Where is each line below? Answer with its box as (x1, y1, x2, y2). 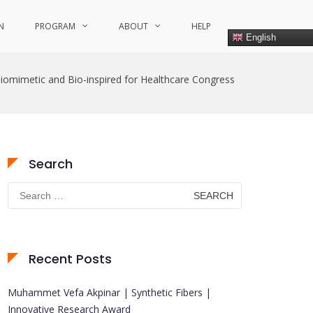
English (243, 31, 276, 43)
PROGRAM (35, 20, 75, 32)
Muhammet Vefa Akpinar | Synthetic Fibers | (8, 286, 211, 299)
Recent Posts (29, 250, 112, 268)
